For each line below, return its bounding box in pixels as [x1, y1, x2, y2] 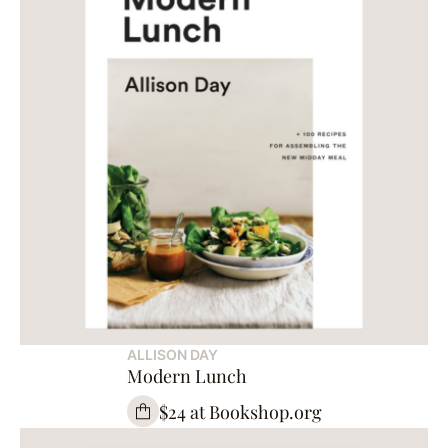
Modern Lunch [126, 364, 247, 389]
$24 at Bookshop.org [158, 399, 322, 424]
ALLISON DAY [126, 346, 218, 364]
